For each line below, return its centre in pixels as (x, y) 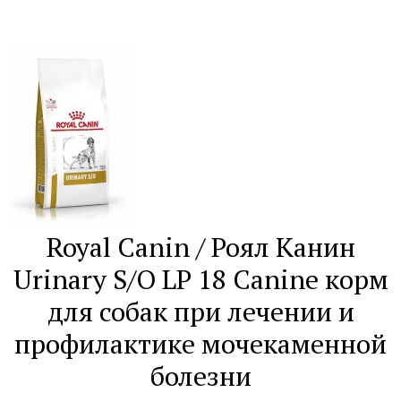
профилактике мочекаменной (200, 344)
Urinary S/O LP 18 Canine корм (200, 279)
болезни (200, 376)
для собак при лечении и (200, 311)
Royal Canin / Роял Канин (200, 247)
